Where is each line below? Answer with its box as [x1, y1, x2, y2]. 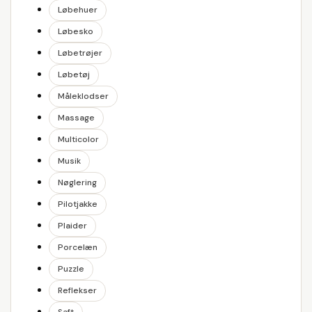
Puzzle [58, 263, 84, 274]
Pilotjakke [58, 198, 97, 210]
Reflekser [58, 285, 97, 296]
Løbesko [58, 26, 93, 37]
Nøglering [58, 177, 97, 188]
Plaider [58, 220, 87, 231]
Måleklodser [58, 91, 109, 102]
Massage [58, 112, 95, 123]
